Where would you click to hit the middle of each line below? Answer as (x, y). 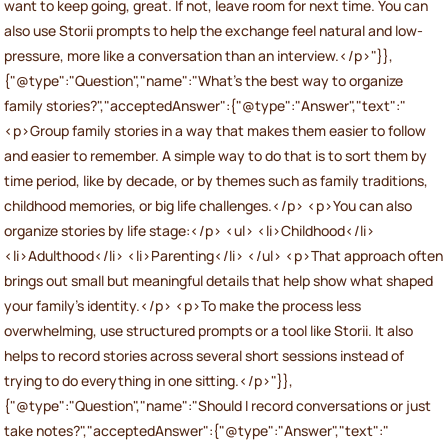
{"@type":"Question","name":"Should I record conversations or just (217, 405)
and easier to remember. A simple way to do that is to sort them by (215, 155)
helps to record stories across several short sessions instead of (204, 355)
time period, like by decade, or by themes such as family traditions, (216, 180)
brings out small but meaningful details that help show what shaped (218, 280)
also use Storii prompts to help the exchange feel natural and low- (213, 30)
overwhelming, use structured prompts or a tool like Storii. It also (208, 330)
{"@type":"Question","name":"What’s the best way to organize (203, 80)
